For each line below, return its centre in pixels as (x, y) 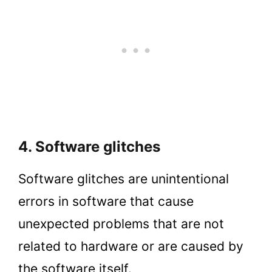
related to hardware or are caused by (131, 246)
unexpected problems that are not (121, 223)
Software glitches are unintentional (124, 178)
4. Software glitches (89, 146)
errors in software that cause (106, 201)
